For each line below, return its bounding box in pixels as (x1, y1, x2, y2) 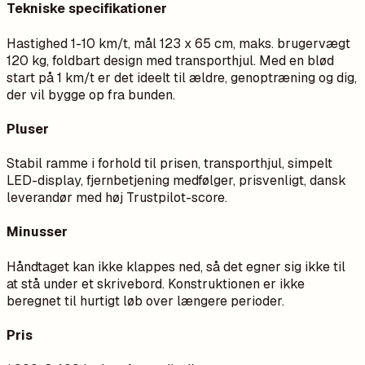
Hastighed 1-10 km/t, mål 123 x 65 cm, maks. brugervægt (7, 34, 350, 52)
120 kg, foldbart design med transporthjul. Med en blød (7, 51, 334, 69)
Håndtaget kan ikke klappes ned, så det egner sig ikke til (7, 257, 345, 275)
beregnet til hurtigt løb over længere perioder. (7, 292, 284, 310)
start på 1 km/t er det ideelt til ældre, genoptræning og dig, (7, 68, 357, 86)
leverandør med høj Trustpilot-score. (7, 189, 227, 207)
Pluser (7, 120, 49, 138)
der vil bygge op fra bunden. (7, 86, 175, 103)
